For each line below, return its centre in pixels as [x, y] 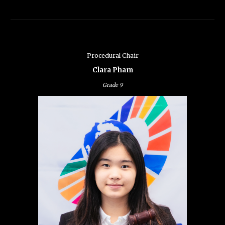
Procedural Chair [113, 55]
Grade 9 [113, 85]
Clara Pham [113, 70]
